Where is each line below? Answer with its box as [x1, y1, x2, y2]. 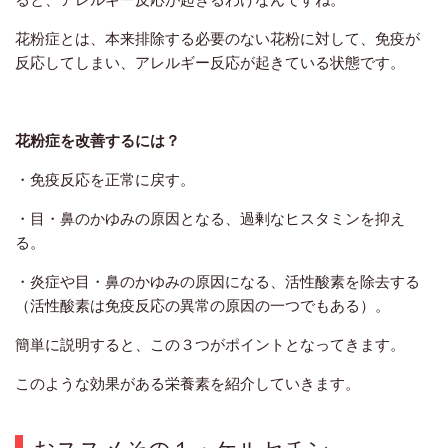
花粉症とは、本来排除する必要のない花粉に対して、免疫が [15, 29, 420, 48]
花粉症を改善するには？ [15, 131, 180, 150]
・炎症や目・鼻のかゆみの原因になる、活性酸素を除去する [15, 272, 420, 291]
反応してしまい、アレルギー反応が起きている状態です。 [15, 53, 405, 72]
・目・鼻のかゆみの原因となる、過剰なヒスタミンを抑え [15, 209, 405, 228]
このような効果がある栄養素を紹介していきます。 [15, 374, 360, 393]
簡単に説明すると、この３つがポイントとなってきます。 [15, 335, 405, 354]
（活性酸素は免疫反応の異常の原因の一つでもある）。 [15, 296, 390, 315]
